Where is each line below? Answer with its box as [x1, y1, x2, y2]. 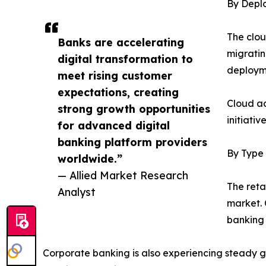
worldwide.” [58, 152, 122, 166]
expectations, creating [58, 85, 179, 99]
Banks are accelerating [58, 36, 184, 49]
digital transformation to [58, 52, 193, 66]
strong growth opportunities [58, 102, 210, 116]
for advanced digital [58, 119, 170, 132]
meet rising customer [58, 69, 172, 83]
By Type [227, 147, 264, 160]
